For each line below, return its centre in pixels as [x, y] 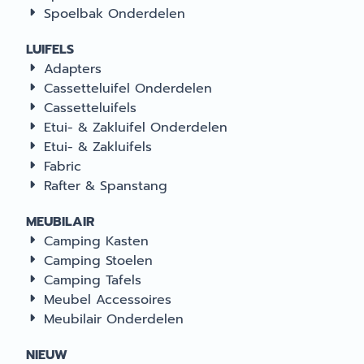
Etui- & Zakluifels [98, 147]
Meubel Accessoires [108, 300]
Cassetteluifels [90, 108]
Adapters [73, 69]
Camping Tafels [93, 280]
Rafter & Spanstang [106, 186]
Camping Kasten [96, 241]
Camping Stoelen [98, 261]
